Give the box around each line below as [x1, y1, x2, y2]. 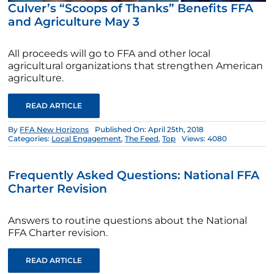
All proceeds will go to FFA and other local [8, 47, 211, 59]
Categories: [8, 133, 52, 143]
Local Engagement [51, 133, 122, 143]
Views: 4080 [182, 133, 228, 143]
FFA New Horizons [20, 124, 89, 134]
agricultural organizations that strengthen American [8, 59, 264, 72]
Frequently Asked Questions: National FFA [8, 168, 260, 182]
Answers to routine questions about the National [8, 215, 248, 227]
